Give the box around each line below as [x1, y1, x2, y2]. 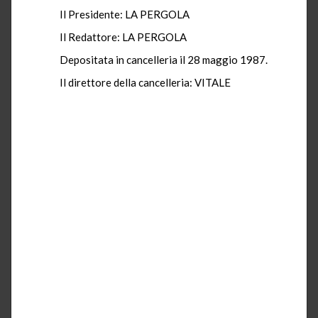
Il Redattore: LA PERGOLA [60, 30, 187, 43]
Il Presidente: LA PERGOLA [60, 7, 190, 21]
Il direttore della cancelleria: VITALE [60, 75, 231, 89]
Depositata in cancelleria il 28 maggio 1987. [60, 53, 268, 66]
